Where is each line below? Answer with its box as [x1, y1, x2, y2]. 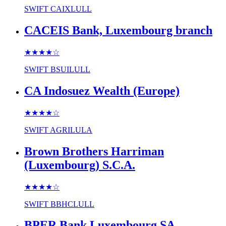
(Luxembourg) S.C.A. [24, 158, 135, 172]
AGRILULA [50, 125, 92, 134]
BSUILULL [50, 65, 90, 74]
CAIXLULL [50, 5, 92, 14]
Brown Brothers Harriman [24, 144, 164, 158]
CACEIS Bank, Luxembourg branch [24, 24, 212, 37]
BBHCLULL [50, 199, 94, 208]
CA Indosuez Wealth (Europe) [24, 84, 180, 97]
